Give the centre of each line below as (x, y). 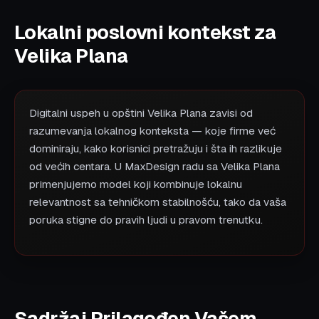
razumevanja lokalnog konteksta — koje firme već (152, 131)
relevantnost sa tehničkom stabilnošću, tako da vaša (158, 203)
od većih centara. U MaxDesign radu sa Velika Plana (155, 167)
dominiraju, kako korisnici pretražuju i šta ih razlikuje (156, 149)
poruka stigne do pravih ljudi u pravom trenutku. (146, 220)
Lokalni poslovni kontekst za (145, 32)
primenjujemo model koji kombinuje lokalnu (136, 185)
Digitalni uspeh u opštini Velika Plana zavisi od (141, 114)
